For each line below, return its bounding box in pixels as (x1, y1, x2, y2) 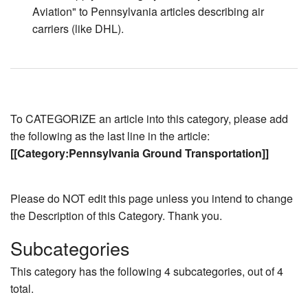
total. (10, 280, 34, 296)
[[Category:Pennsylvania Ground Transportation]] (10, 145, 269, 162)
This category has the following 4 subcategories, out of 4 (10, 263, 283, 279)
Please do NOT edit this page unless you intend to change (10, 190, 293, 207)
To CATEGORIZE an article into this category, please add (10, 111, 288, 127)
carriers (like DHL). (32, 21, 124, 37)
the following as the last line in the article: (10, 128, 210, 144)
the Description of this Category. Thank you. (10, 208, 222, 224)
